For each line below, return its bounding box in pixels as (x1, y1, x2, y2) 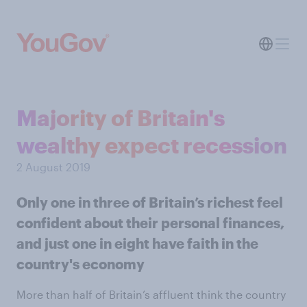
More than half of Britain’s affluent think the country (16, 288, 286, 301)
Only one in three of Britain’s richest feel (16, 194, 283, 210)
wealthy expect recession (16, 132, 287, 158)
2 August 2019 (16, 160, 90, 173)
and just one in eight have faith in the (16, 235, 258, 251)
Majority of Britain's (16, 105, 225, 130)
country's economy (16, 256, 145, 272)
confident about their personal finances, (16, 214, 284, 231)
